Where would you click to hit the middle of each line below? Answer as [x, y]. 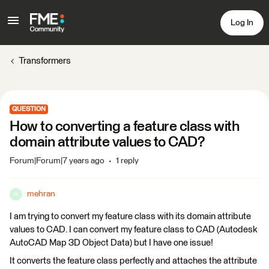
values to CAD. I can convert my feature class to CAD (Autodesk [133, 230]
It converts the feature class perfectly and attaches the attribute [133, 261]
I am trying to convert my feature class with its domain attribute [130, 216]
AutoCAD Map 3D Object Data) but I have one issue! [111, 243]
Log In [242, 23]
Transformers [45, 61]
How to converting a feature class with [125, 127]
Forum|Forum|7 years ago [57, 161]
